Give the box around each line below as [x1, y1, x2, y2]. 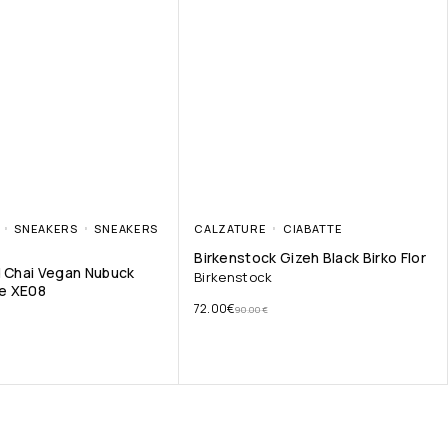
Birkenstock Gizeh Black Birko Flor [194, 248, 426, 268]
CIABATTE [283, 221, 343, 237]
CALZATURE [194, 221, 267, 237]
